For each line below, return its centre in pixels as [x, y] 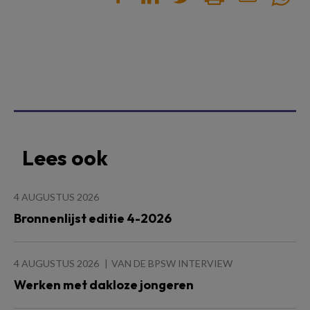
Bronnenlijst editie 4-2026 [93, 218]
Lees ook [65, 157]
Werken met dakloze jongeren [104, 284]
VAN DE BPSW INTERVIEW [172, 263]
